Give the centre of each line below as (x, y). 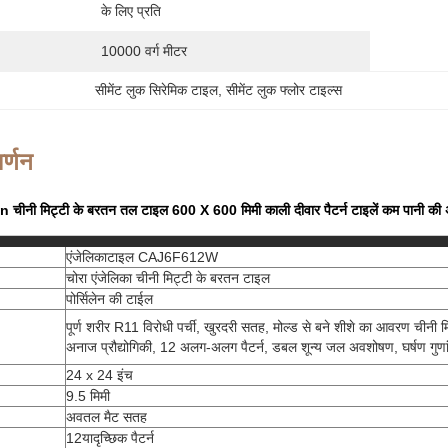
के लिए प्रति (131, 11)
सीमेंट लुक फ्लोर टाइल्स (284, 90)
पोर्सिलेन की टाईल (109, 299)
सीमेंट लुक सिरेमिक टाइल (157, 90)
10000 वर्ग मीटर (144, 51)
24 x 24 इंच (99, 375)
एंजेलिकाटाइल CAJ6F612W (142, 257)
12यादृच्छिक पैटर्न (110, 438)
